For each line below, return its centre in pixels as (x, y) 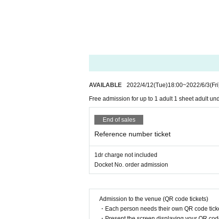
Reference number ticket (132, 134)
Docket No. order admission (131, 165)
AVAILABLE (105, 85)
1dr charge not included (126, 155)
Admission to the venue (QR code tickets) (154, 199)
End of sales (119, 120)
